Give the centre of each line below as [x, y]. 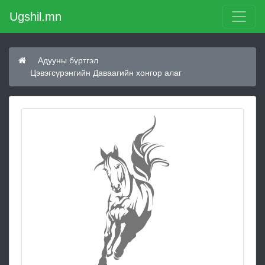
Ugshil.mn [35, 17]
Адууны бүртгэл [68, 60]
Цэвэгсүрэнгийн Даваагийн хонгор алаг [106, 73]
